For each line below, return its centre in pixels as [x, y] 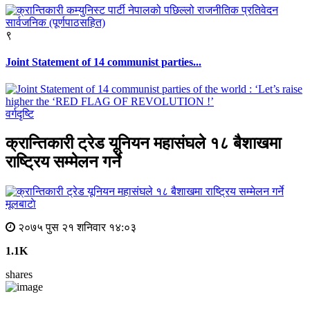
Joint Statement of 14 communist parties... [103, 62]
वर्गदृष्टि [20, 114]
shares [19, 275]
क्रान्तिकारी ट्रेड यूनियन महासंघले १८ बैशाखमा [143, 144]
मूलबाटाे [21, 204]
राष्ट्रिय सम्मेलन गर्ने [63, 162]
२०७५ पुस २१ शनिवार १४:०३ [76, 228]
